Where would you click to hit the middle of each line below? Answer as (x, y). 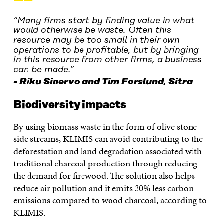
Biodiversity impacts (69, 105)
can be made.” (43, 69)
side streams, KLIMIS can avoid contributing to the (108, 138)
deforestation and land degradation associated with (107, 151)
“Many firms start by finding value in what (104, 20)
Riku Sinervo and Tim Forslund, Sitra (106, 82)
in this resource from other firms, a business (107, 60)
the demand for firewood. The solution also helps (104, 175)
